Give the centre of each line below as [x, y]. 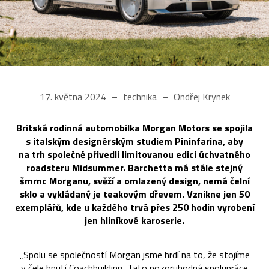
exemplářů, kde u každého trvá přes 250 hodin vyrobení [134, 207]
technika [140, 96]
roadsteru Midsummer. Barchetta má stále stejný [134, 167]
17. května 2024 [74, 96]
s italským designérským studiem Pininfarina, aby [134, 141]
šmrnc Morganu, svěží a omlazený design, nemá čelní [134, 180]
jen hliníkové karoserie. [134, 220]
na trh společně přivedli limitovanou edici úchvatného [134, 154]
